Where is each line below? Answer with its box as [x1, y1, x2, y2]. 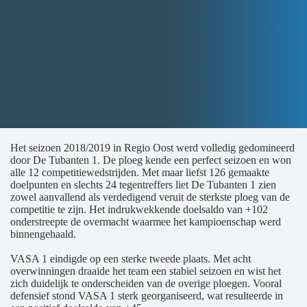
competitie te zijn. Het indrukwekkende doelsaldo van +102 [10, 204, 268, 215]
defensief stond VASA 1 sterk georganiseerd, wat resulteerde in [10, 290, 283, 302]
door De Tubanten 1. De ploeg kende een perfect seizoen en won [10, 154, 291, 166]
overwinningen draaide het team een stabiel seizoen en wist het [10, 265, 281, 277]
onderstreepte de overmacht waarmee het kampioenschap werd [10, 216, 281, 228]
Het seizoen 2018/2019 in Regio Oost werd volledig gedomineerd [10, 142, 295, 153]
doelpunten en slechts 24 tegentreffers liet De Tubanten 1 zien [10, 179, 276, 191]
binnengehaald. [10, 228, 76, 240]
